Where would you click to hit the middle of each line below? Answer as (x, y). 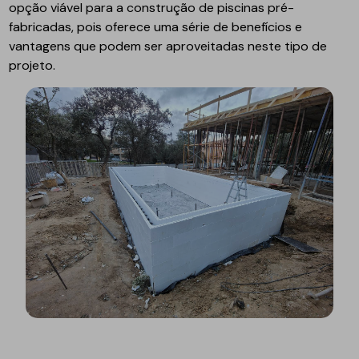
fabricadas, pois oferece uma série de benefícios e (156, 27)
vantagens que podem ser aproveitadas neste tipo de (168, 46)
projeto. (32, 66)
